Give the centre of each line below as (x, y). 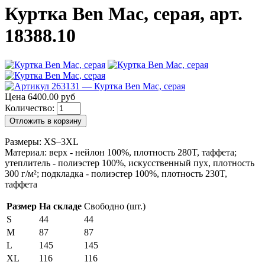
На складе (60, 206)
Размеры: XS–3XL (42, 141)
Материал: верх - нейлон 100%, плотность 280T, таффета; (121, 152)
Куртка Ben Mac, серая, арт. (124, 14)
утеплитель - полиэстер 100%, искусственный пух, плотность (130, 163)
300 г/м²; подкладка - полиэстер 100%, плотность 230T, (116, 173)
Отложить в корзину (46, 121)
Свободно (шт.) (115, 206)
